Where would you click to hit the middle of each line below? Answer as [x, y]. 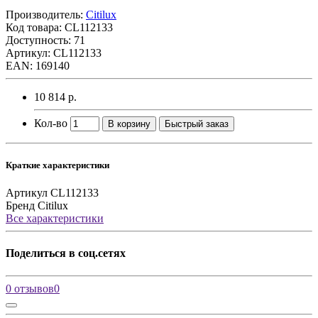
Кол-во [51, 123]
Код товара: [35, 27]
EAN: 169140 [38, 65]
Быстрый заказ [197, 124]
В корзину [129, 124]
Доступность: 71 [45, 40]
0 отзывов [30, 288]
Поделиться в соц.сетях [66, 253]
